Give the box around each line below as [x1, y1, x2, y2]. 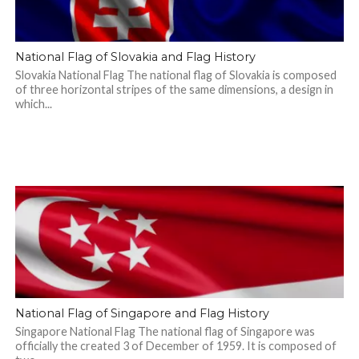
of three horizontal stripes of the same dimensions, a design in [14, 83, 333, 96]
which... [14, 97, 52, 111]
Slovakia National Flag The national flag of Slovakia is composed [14, 68, 337, 82]
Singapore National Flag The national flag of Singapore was [14, 325, 315, 338]
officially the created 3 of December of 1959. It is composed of [14, 339, 337, 353]
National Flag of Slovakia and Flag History [14, 50, 256, 64]
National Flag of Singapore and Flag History [14, 306, 269, 321]
